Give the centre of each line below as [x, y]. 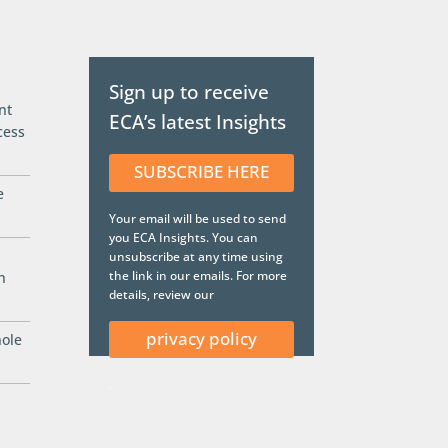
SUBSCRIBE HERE [201, 172]
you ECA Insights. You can [184, 237]
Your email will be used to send [198, 218]
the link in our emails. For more [198, 275]
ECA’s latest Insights [198, 122]
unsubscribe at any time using [196, 256]
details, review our [162, 294]
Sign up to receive [189, 92]
